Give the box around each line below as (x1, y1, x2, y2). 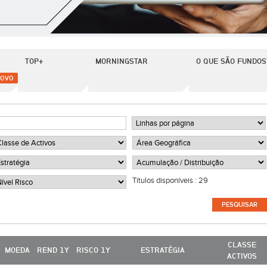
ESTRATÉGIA (141, 245, 185, 254)
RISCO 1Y (76, 245, 110, 254)
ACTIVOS (227, 251, 257, 260)
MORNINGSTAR (95, 56, 148, 66)
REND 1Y (37, 245, 69, 254)
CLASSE (228, 240, 256, 249)
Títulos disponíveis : (132, 176, 198, 185)
